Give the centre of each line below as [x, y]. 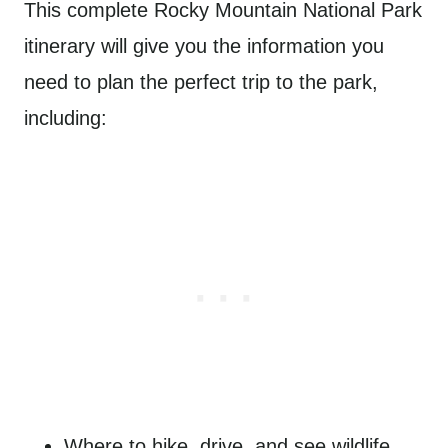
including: [65, 118]
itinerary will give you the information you [204, 46]
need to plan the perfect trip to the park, [201, 82]
